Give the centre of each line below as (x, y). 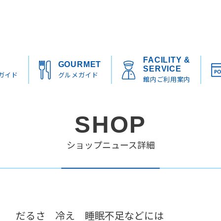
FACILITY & (167, 60)
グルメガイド (78, 75)
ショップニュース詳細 (110, 145)
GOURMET (80, 65)
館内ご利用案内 (167, 79)
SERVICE (162, 69)
